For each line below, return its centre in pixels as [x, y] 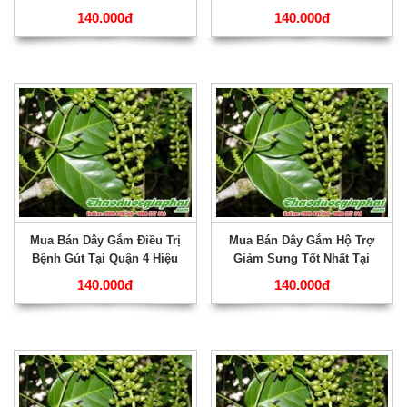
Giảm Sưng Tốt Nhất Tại [302, 259]
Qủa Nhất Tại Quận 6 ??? [105, 10]
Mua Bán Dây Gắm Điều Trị [105, 241]
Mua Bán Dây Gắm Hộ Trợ [302, 241]
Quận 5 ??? [302, 10]
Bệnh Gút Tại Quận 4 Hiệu [105, 259]
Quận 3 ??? [302, 277]
